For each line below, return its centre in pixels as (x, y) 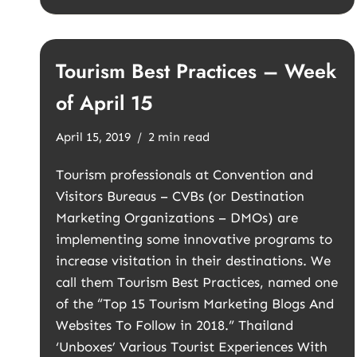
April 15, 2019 (93, 137)
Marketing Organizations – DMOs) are (177, 218)
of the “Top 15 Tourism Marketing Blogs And (195, 304)
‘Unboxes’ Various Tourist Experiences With (192, 347)
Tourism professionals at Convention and (184, 175)
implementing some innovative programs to (194, 239)
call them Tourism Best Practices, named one (197, 282)
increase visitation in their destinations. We (193, 261)
